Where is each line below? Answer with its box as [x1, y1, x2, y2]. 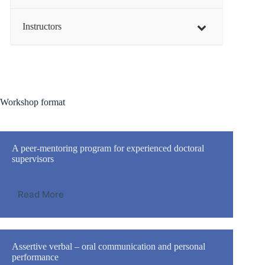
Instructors [22, 21, 62, 31]
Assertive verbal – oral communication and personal [12, 241, 205, 251]
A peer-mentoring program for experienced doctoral [12, 143, 204, 153]
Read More [18, 188, 64, 200]
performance [12, 252, 59, 262]
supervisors [12, 154, 54, 164]
